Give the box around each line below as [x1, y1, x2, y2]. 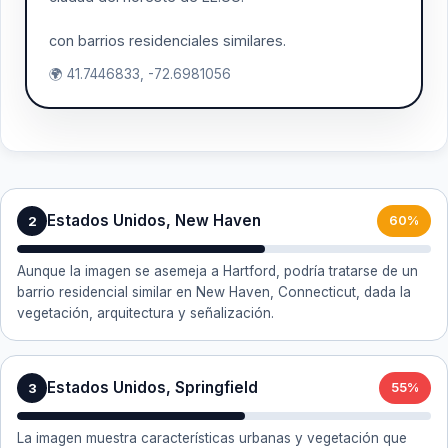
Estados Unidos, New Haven [47, 211, 261, 230]
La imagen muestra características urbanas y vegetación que [17, 430, 407, 446]
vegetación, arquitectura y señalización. [17, 305, 274, 321]
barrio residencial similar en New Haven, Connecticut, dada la [17, 284, 411, 300]
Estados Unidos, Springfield [47, 378, 258, 397]
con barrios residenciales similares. [49, 32, 286, 49]
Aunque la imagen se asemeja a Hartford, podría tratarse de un [17, 263, 418, 279]
